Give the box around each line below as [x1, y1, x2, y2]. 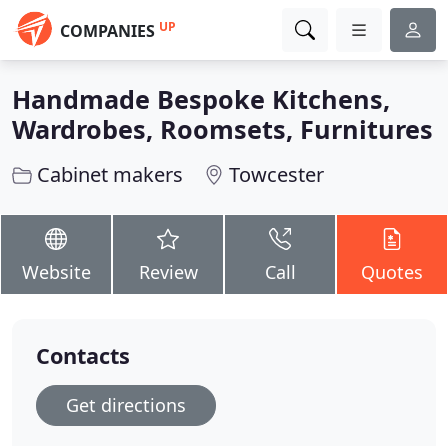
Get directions [66, 393, 186, 417]
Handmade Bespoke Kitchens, [12, 82, 390, 116]
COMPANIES [60, 20, 155, 42]
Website [21, 260, 91, 284]
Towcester [229, 161, 324, 188]
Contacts [36, 341, 130, 370]
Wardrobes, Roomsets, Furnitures [12, 112, 433, 146]
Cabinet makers [37, 161, 183, 188]
